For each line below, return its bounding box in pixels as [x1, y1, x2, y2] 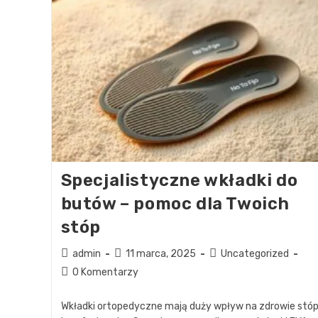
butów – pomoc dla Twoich [60, 194, 290, 214]
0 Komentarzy [72, 266, 138, 279]
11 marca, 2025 [125, 248, 196, 261]
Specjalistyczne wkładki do [60, 170, 298, 191]
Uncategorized [220, 248, 289, 261]
